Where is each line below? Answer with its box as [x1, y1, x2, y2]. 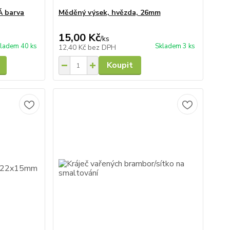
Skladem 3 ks [155, 42, 195, 51]
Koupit [106, 60, 133, 71]
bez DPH [87, 43, 116, 52]
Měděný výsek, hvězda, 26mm [58, 8, 161, 17]
